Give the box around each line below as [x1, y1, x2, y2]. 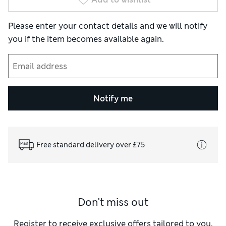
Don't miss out [78, 196, 148, 209]
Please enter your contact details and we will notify [8, 21, 207, 32]
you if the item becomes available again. [8, 34, 164, 45]
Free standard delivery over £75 [36, 140, 145, 149]
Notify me [93, 93, 133, 104]
